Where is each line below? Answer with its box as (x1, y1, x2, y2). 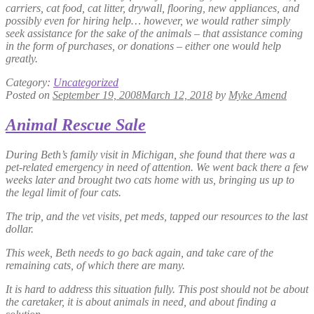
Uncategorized (53, 76, 118, 89)
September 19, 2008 (53, 89, 142, 102)
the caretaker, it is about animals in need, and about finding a (6, 296, 276, 308)
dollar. (6, 223, 34, 235)
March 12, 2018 (142, 89, 212, 102)
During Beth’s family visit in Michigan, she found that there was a (6, 149, 295, 161)
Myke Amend (228, 89, 287, 102)
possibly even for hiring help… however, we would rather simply (6, 15, 290, 27)
